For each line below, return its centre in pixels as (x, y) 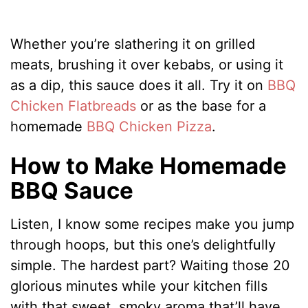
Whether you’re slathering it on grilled (133, 44)
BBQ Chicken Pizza (150, 126)
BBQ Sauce (72, 190)
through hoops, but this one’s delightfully (143, 245)
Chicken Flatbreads (74, 106)
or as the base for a (201, 106)
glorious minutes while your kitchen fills (139, 286)
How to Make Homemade (149, 165)
